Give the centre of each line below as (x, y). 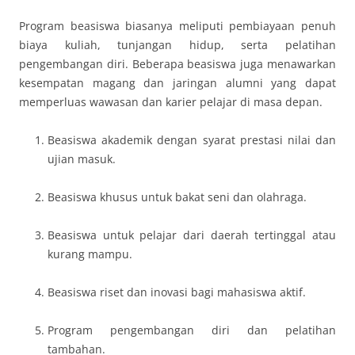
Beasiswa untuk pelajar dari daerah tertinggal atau (192, 235)
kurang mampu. (90, 254)
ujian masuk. (82, 159)
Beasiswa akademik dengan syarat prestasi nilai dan (192, 140)
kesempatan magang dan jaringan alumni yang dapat (177, 83)
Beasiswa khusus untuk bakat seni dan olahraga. (177, 197)
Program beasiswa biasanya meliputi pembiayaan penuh (177, 26)
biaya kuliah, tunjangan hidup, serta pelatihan (177, 45)
